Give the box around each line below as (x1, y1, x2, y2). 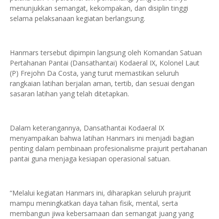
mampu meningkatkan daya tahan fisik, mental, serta (10, 198, 178, 208)
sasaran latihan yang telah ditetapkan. (10, 89, 129, 98)
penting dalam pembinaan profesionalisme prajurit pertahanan (10, 144, 207, 153)
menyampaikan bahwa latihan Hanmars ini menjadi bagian (10, 133, 194, 143)
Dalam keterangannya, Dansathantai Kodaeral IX (10, 123, 164, 132)
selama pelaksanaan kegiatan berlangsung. (10, 14, 145, 23)
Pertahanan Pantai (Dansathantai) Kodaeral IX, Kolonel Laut (10, 58, 199, 67)
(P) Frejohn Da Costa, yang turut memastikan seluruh (10, 68, 179, 78)
